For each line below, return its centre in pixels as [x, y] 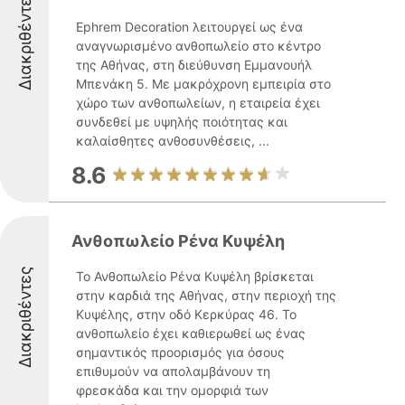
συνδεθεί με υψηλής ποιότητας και [182, 122]
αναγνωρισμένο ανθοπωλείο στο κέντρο [198, 46]
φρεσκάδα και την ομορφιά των [172, 390]
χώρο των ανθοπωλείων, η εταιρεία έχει [198, 103]
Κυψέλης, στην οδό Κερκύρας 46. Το [186, 314]
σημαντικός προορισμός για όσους [180, 352]
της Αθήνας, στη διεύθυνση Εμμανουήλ [194, 65]
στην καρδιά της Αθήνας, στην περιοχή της [206, 295]
